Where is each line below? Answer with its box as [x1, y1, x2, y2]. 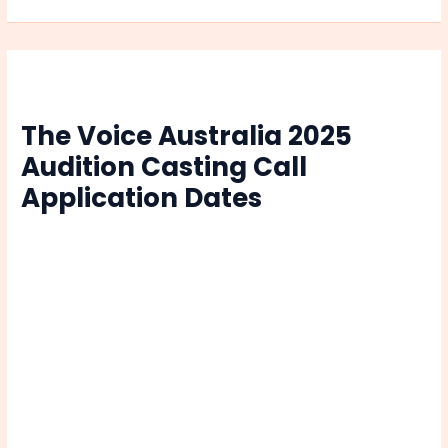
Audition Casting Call [21, 149, 308, 186]
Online [40, 40, 83, 60]
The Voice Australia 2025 [21, 118, 353, 155]
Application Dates [21, 180, 263, 217]
